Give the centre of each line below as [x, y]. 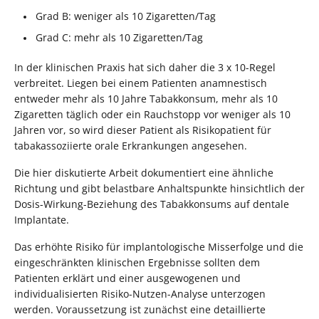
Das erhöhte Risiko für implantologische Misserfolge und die [159, 246]
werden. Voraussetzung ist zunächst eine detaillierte [140, 309]
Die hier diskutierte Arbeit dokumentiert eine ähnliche [144, 172]
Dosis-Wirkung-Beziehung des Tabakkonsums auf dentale [152, 204]
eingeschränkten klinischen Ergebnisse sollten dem [137, 262]
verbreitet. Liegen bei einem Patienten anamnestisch [141, 83]
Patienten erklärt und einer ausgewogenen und [127, 278]
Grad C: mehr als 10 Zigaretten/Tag [119, 37]
